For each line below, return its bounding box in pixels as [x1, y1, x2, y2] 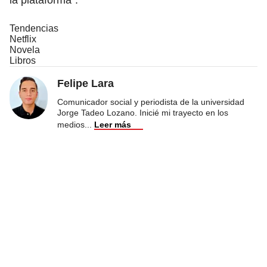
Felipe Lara [57, 77, 114, 89]
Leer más [94, 119, 131, 129]
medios [57, 119, 85, 129]
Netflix [10, 33, 36, 44]
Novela [10, 44, 40, 55]
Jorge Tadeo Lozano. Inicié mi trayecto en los [57, 107, 228, 117]
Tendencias [10, 23, 58, 33]
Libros [10, 55, 36, 66]
